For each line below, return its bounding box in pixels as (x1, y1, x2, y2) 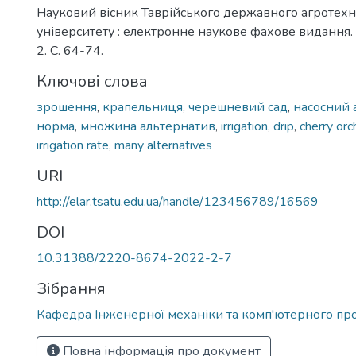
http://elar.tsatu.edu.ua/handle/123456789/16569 (37, 193, 319, 211)
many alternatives (114, 137, 212, 154)
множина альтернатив (80, 118, 215, 135)
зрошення (37, 99, 97, 116)
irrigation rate (37, 137, 109, 154)
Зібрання (37, 278, 106, 300)
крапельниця (103, 99, 183, 116)
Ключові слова (37, 71, 148, 92)
